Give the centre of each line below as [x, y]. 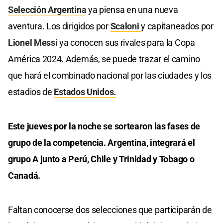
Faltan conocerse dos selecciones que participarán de [110, 210]
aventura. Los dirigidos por [59, 26]
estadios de [31, 92]
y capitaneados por [177, 26]
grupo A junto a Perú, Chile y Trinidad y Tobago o [101, 159]
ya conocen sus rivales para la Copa [126, 42]
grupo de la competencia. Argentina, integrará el [102, 142]
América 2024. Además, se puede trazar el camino [104, 59]
